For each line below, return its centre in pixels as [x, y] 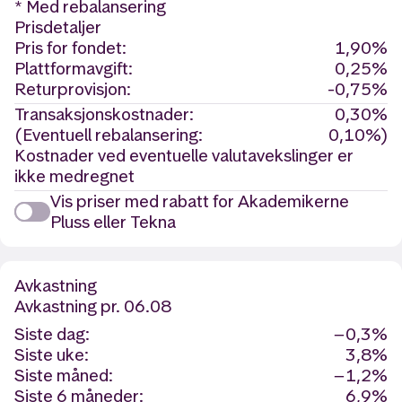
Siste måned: [64, 376]
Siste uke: [52, 355]
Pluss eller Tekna [113, 222]
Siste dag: [52, 334]
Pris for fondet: [70, 48]
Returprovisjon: [73, 89]
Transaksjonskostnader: [104, 114]
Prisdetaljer [58, 27]
